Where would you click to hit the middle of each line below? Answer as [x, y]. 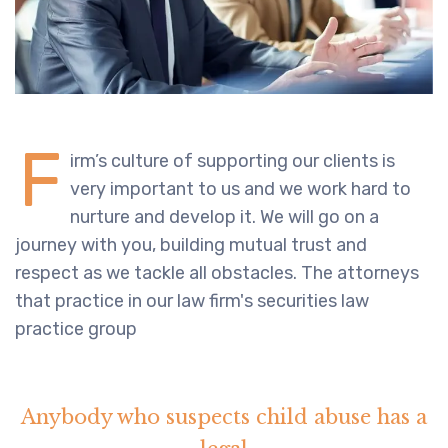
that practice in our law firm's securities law [192, 301]
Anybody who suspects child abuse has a [224, 417]
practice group [76, 329]
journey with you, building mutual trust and [191, 245]
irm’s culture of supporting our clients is [232, 161]
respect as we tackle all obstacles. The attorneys [217, 273]
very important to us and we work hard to [240, 189]
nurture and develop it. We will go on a [224, 217]
